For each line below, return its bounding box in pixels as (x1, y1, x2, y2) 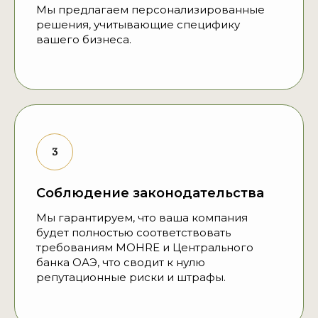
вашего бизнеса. (36, 33, 131, 47)
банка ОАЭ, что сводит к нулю (36, 256, 205, 270)
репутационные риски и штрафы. (36, 270, 226, 285)
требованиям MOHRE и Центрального (36, 241, 253, 255)
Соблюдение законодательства (36, 185, 264, 202)
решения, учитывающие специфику (36, 18, 240, 32)
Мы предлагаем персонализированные (36, 3, 265, 17)
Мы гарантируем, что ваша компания (36, 211, 248, 225)
